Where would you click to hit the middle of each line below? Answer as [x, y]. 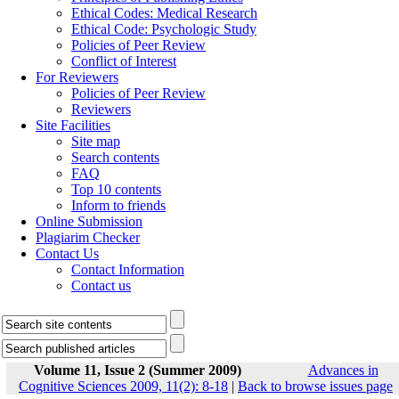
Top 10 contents [116, 189]
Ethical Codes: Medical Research [164, 13]
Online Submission [89, 221]
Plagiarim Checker [88, 237]
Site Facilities [73, 125]
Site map [96, 141]
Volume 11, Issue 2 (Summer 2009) [137, 370]
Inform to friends [118, 205]
